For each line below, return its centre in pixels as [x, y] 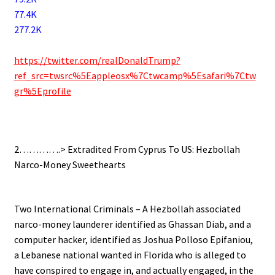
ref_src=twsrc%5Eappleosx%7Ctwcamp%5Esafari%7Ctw [135, 75]
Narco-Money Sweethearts [70, 164]
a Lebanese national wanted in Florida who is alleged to [130, 255]
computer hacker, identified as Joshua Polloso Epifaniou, [133, 240]
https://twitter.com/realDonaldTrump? [97, 60]
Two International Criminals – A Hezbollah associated [127, 209]
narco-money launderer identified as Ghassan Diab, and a [132, 224]
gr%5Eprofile [42, 91]
